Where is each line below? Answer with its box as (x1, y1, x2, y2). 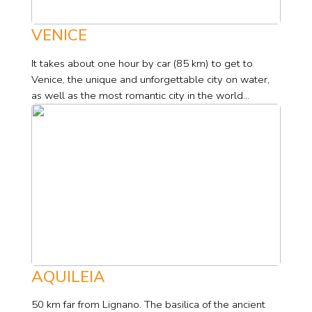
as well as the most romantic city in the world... (31, 88, 249, 102)
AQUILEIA (31, 265, 105, 288)
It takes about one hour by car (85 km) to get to (31, 56, 253, 70)
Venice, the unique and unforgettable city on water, (31, 72, 270, 86)
